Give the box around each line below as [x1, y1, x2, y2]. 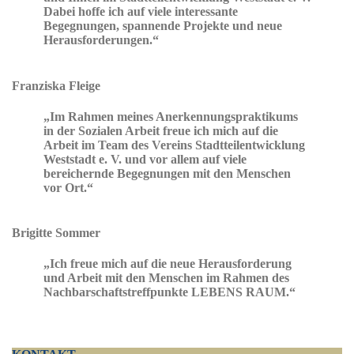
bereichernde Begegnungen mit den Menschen [43, 166, 291, 180]
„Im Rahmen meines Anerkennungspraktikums [43, 109, 298, 123]
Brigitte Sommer [12, 226, 100, 240]
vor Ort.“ [43, 180, 93, 194]
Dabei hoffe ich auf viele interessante [43, 5, 238, 19]
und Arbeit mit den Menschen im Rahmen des [43, 271, 289, 285]
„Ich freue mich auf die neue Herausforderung [43, 257, 292, 271]
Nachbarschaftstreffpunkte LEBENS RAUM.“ [43, 285, 296, 299]
